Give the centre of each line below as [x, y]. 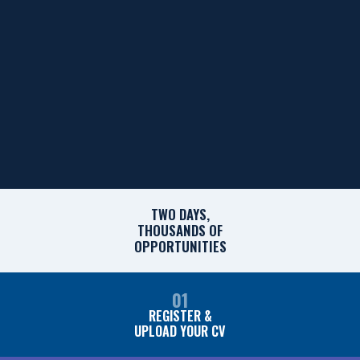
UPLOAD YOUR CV [180, 331]
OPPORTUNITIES [180, 246]
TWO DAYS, [180, 214]
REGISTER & [180, 315]
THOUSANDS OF [180, 230]
